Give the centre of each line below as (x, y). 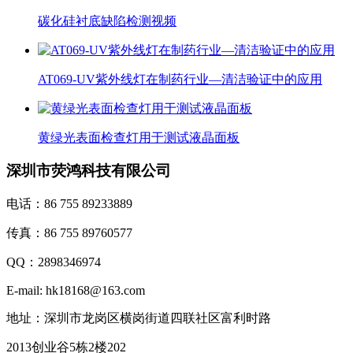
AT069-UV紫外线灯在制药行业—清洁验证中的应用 (180, 79)
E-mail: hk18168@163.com (76, 290)
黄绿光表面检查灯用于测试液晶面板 (139, 137)
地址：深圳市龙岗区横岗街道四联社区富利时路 (139, 318)
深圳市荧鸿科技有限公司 (89, 171)
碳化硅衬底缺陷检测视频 (107, 20)
